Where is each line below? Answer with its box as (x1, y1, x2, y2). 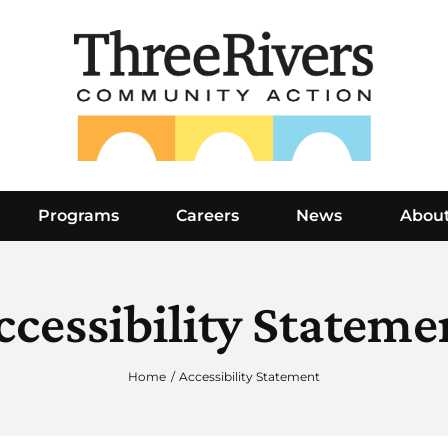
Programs (37, 205, 119, 225)
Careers (176, 205, 239, 225)
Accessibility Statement (178, 368, 320, 384)
